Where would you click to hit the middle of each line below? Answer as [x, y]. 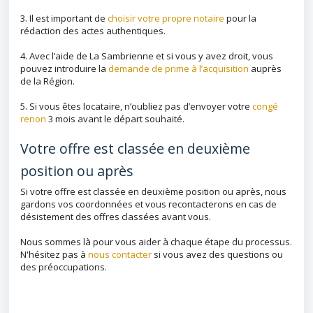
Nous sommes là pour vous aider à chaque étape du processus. [156, 242]
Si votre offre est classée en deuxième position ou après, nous [153, 191]
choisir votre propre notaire [166, 18]
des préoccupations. [64, 267]
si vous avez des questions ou [217, 254]
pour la [240, 18]
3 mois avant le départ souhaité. [115, 119]
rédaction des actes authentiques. [93, 31]
